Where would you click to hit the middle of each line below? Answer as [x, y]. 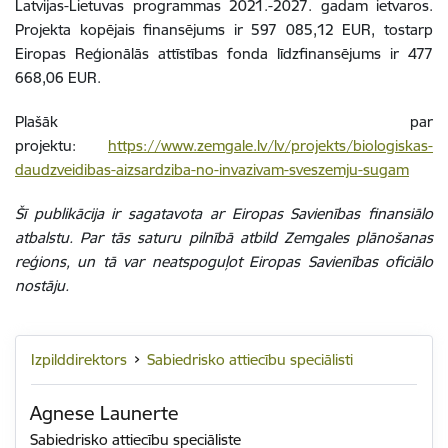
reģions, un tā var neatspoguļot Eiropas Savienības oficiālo [224, 261]
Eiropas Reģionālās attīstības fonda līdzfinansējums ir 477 [224, 53]
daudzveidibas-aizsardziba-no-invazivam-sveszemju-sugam [212, 169]
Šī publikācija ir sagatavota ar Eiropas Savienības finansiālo [224, 213]
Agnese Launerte [105, 413]
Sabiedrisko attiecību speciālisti [250, 359]
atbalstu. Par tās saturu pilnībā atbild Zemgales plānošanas [224, 237]
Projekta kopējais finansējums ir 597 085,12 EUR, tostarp [224, 29]
